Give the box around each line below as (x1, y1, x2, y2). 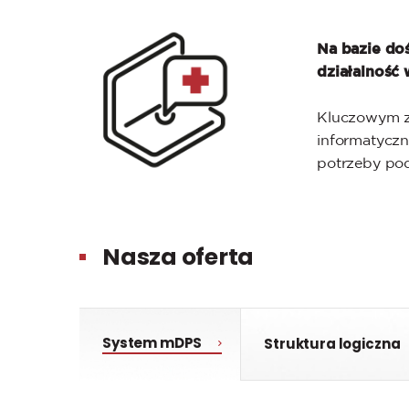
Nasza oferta (102, 240, 254, 273)
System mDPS (102, 333, 203, 353)
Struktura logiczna (264, 333, 401, 353)
